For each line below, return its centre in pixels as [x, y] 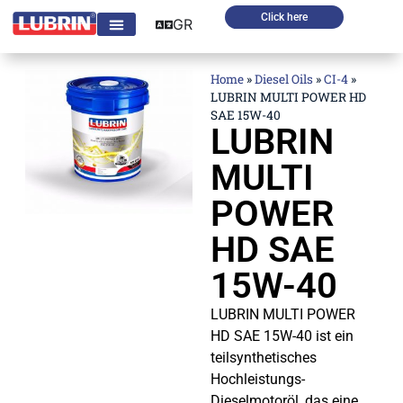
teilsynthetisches [264, 357]
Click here [285, 17]
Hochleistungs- [258, 379]
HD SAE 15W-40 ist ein [282, 336]
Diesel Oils [284, 79]
